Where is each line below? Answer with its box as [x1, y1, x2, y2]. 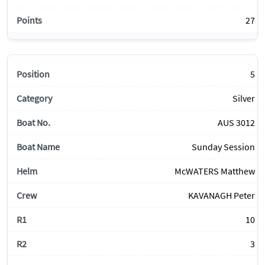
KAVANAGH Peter [188, 189, 255, 202]
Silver [232, 92, 255, 105]
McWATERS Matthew [174, 165, 255, 177]
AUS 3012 [218, 117, 255, 129]
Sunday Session [192, 141, 255, 153]
